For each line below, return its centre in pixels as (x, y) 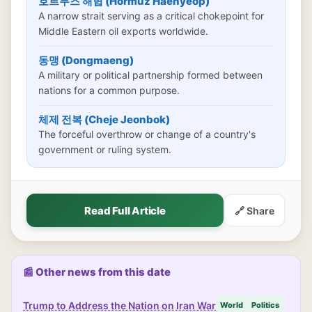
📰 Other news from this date (97, 272)
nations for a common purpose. (109, 90)
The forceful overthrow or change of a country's (147, 134)
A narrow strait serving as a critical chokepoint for (151, 16)
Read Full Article (125, 210)
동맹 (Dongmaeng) (86, 60)
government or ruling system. (105, 149)
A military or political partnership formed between (150, 75)
